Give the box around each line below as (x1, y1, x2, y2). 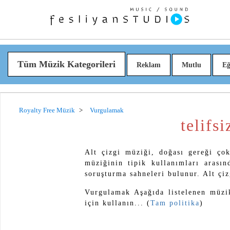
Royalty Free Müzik (19, 107, 75, 114)
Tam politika (150, 199, 200, 207)
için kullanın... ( (84, 199, 150, 207)
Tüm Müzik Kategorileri (17, 59, 116, 69)
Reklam (136, 61, 161, 69)
